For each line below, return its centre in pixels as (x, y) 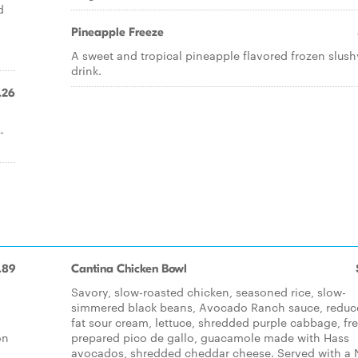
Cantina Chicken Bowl (129, 268)
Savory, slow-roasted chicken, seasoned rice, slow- (209, 292)
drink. (86, 70)
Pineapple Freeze (117, 32)
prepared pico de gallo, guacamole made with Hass (210, 337)
